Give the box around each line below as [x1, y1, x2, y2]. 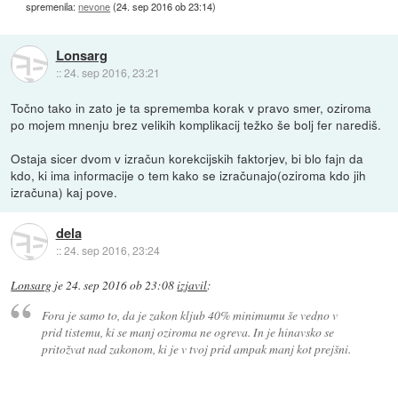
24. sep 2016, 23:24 [63, 242, 160, 258]
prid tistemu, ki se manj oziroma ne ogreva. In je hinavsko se [41, 322, 334, 340]
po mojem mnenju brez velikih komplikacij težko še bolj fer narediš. [11, 115, 382, 134]
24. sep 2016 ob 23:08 [66, 277, 175, 294]
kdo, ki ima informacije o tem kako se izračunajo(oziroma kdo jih [11, 166, 367, 185]
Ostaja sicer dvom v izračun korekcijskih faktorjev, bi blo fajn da [11, 149, 364, 168]
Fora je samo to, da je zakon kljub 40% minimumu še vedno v [41, 306, 338, 323]
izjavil [177, 277, 208, 294]
